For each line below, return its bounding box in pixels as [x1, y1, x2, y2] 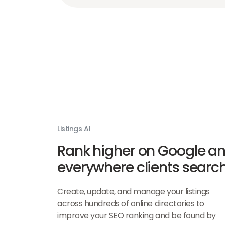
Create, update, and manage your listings [57, 185, 210, 197]
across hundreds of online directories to [57, 197, 204, 209]
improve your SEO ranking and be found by [57, 209, 216, 221]
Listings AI [57, 123, 91, 134]
